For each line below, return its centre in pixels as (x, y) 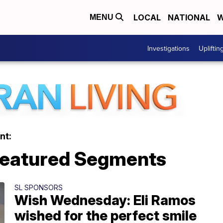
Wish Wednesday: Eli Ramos (105, 200)
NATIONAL (189, 17)
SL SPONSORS (39, 187)
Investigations (168, 48)
